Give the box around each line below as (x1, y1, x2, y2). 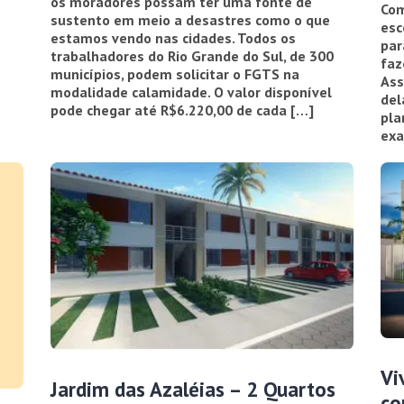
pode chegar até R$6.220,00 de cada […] (50, 100, 315, 119)
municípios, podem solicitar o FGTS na (50, 64, 300, 83)
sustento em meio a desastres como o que (50, 10, 331, 29)
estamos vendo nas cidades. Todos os (50, 28, 297, 47)
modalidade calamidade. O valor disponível (50, 82, 333, 101)
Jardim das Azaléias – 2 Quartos (50, 375, 336, 402)
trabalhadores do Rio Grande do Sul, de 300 (50, 46, 335, 65)
